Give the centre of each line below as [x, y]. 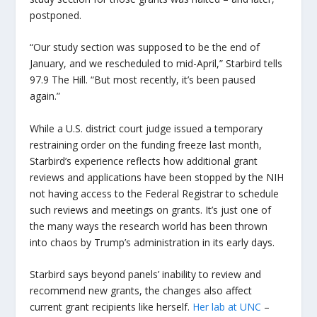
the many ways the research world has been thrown [149, 226]
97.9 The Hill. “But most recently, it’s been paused [143, 80]
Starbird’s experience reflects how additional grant [144, 161]
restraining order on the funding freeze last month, [146, 144]
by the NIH [260, 177]
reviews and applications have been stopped [133, 177]
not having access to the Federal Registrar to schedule [155, 193]
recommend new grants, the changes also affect [141, 291]
